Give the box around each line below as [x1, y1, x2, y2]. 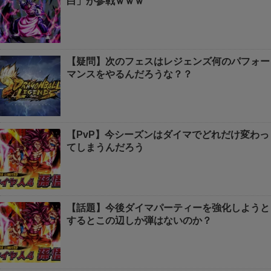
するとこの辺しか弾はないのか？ [67, 215, 212, 226]
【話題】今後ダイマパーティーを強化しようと [67, 203, 270, 214]
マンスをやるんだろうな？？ [67, 69, 192, 80]
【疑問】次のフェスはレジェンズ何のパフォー [67, 56, 270, 67]
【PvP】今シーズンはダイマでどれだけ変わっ [67, 129, 269, 140]
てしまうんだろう [67, 142, 144, 153]
